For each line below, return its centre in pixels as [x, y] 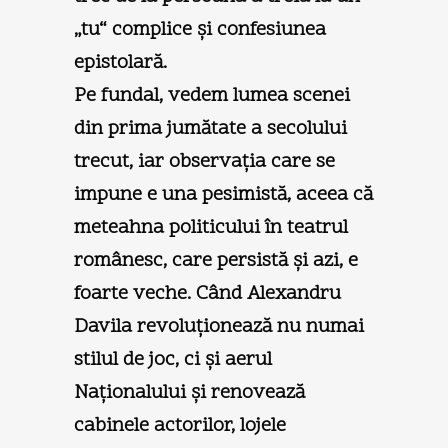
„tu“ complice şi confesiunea [200, 29]
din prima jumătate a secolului [210, 128]
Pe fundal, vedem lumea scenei [212, 95]
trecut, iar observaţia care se [204, 161]
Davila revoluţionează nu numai [219, 326]
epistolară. [120, 62]
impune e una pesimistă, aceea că [223, 194]
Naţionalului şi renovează [189, 392]
